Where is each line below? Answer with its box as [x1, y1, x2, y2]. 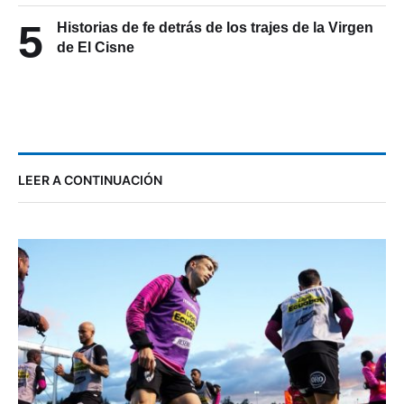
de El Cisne [57, 55, 134, 71]
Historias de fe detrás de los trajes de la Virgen [57, 35, 373, 51]
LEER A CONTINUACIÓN [18, 188, 162, 204]
